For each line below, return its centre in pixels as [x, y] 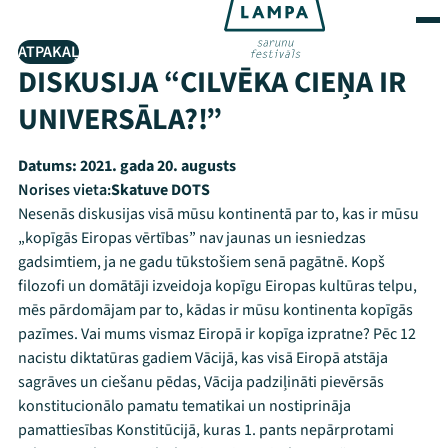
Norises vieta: [64, 190]
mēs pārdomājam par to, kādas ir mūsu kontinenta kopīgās [215, 310]
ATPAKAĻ [48, 52]
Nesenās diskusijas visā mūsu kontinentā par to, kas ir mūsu [218, 214]
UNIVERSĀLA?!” [120, 119]
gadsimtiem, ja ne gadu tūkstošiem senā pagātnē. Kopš [201, 262]
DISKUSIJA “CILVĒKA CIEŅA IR [212, 82]
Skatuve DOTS [160, 190]
